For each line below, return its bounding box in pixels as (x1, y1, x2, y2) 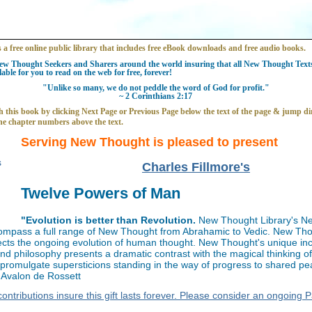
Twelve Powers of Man (20, 185, 180, 203)
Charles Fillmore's (141, 159, 250, 174)
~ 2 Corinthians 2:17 (119, 91, 193, 100)
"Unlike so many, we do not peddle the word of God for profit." (42, 83, 270, 92)
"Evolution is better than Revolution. (20, 214, 198, 226)
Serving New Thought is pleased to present (20, 135, 278, 150)
